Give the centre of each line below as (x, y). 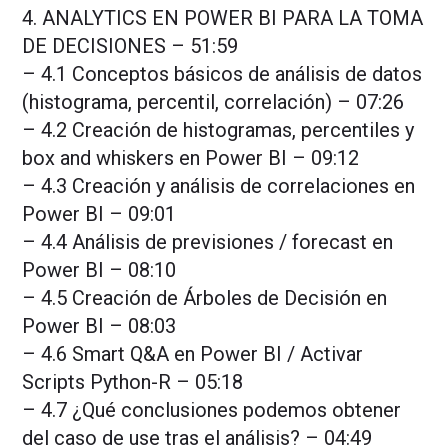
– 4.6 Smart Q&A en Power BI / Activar (193, 354)
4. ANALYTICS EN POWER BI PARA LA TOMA (223, 18)
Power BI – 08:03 (99, 326)
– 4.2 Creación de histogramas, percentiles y (218, 130)
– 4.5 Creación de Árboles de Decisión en (205, 298)
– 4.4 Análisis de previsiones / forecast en (208, 242)
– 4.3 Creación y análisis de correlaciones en (219, 186)
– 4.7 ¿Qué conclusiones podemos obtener (212, 410)
